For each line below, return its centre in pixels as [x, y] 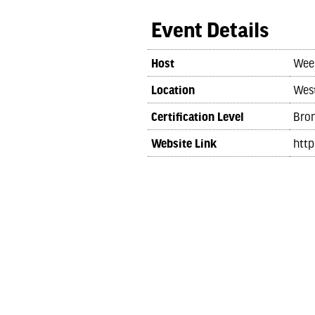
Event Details [210, 29]
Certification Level [197, 116]
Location [173, 89]
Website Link [184, 143]
